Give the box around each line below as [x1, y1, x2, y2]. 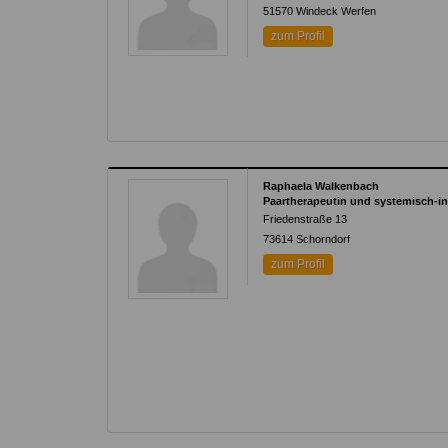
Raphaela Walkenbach [263, 180, 380, 192]
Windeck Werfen [296, 5, 377, 17]
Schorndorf [296, 233, 351, 245]
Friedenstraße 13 [263, 213, 348, 225]
